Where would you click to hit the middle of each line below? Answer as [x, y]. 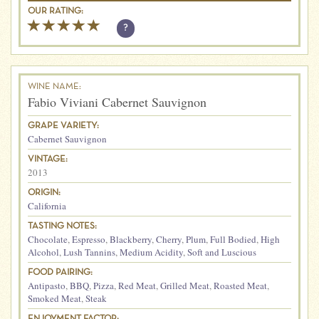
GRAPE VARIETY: [63, 126]
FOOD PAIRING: [60, 272]
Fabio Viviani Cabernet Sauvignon [117, 101]
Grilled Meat [185, 285]
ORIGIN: [44, 193]
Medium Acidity [151, 252]
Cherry [169, 239]
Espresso [89, 239]
